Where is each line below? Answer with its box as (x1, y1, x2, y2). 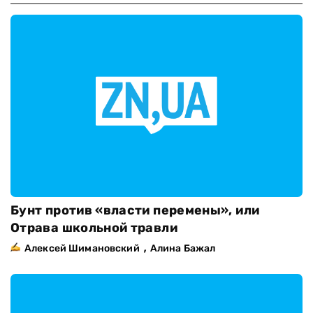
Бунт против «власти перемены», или (10, 203, 260, 219)
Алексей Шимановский (24, 242, 140, 255)
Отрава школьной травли (10, 220, 177, 236)
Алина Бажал (150, 242, 216, 255)
